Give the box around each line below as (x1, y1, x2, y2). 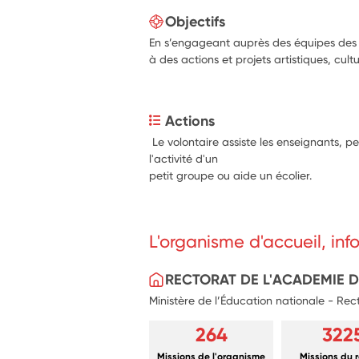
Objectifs (165, 12, 226, 30)
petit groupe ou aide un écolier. (149, 168, 313, 182)
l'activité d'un (149, 151, 219, 165)
